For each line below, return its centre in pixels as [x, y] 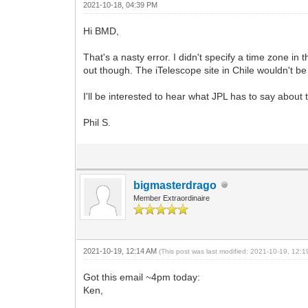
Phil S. [97, 122]
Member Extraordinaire [172, 198]
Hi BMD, [101, 31]
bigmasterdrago [175, 185]
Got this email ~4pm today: [142, 277]
